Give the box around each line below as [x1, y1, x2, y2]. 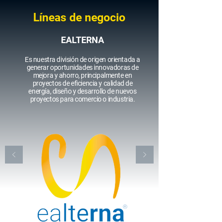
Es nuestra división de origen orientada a [25, 55, 140, 63]
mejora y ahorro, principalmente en [33, 71, 132, 79]
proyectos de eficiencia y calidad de [32, 79, 133, 87]
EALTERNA [61, 35, 104, 45]
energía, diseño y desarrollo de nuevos [28, 87, 137, 95]
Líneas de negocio [33, 11, 125, 24]
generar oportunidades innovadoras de [26, 63, 139, 71]
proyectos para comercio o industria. [30, 95, 135, 103]
